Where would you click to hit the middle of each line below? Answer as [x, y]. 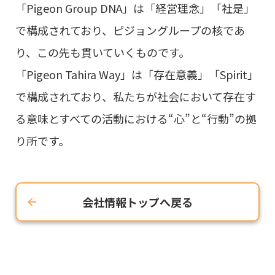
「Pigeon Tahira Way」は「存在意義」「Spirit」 [137, 74]
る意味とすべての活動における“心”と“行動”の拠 [136, 118]
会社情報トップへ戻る [137, 202]
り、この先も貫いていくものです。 [103, 52]
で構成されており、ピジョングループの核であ [130, 30]
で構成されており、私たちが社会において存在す [136, 96]
